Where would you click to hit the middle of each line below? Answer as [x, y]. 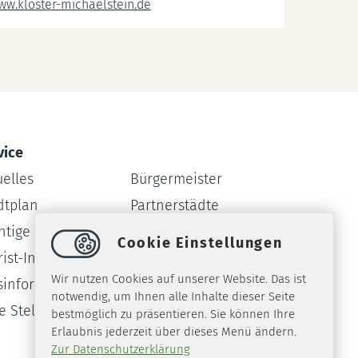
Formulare [162, 258]
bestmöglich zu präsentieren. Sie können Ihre [173, 314]
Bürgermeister [176, 179]
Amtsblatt [160, 284]
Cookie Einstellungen [198, 243]
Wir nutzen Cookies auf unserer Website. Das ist [179, 279]
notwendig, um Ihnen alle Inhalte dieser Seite [173, 296]
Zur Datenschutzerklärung [121, 349]
